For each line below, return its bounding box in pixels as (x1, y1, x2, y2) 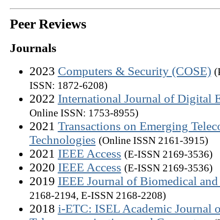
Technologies (29, 133, 96, 146)
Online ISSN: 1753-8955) (29, 107, 138, 119)
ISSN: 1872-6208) (29, 79, 108, 91)
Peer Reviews (9, 16, 86, 31)
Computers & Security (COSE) (57, 64, 211, 78)
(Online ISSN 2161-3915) (98, 134, 208, 146)
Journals (9, 41, 56, 55)
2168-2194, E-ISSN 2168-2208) (29, 189, 166, 201)
